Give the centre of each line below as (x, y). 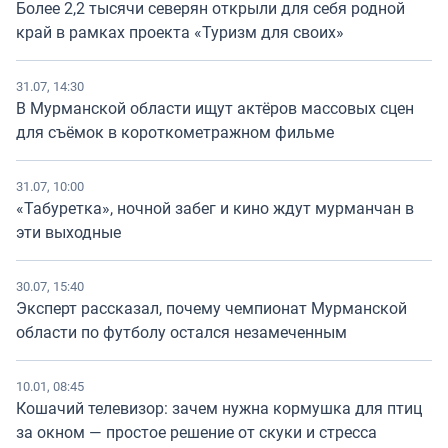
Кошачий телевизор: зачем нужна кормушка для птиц (219, 408)
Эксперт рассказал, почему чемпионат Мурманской (211, 308)
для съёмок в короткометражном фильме (175, 132)
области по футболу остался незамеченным (181, 332)
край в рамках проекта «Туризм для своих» (180, 32)
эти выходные (68, 232)
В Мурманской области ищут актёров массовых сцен (215, 108)
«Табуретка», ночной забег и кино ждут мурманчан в (215, 208)
